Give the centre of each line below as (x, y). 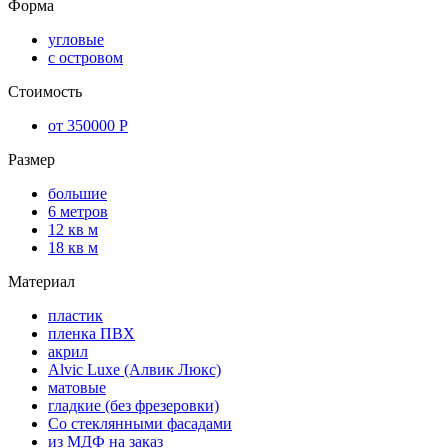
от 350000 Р (88, 126)
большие (77, 194)
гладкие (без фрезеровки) (133, 406)
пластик (75, 316)
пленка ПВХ (91, 334)
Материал (41, 282)
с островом (85, 58)
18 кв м (73, 248)
